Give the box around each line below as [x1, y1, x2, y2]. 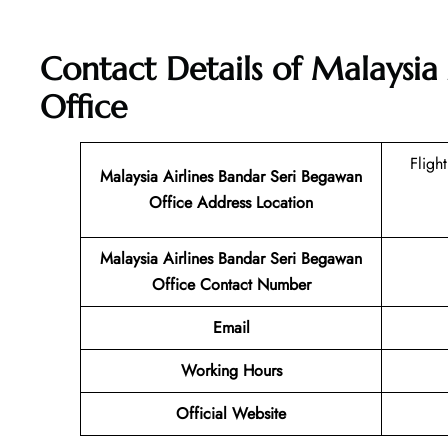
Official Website [176, 402, 286, 426]
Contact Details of [40, 49, 311, 90]
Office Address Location [149, 191, 313, 215]
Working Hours [180, 359, 282, 383]
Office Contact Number [151, 273, 311, 297]
